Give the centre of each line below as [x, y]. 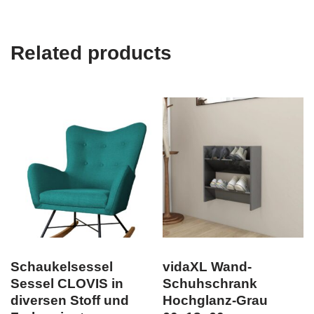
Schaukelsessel [62, 267]
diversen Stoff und [70, 300]
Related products [91, 53]
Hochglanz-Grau [216, 300]
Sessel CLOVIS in [67, 284]
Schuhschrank [210, 284]
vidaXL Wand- [207, 267]
